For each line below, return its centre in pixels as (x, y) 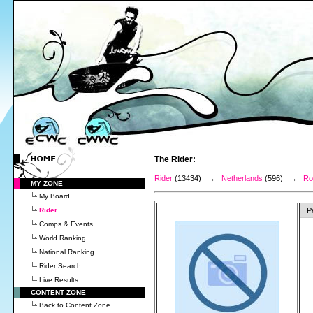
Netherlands (242, 178)
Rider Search (60, 266)
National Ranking (67, 252)
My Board (54, 196)
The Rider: (175, 159)
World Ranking (63, 238)
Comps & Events (66, 224)
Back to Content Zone (75, 305)
